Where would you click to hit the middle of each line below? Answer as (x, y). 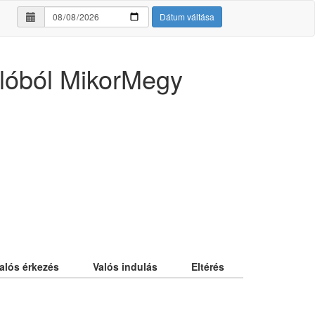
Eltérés (208, 266)
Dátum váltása (187, 17)
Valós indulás (125, 266)
